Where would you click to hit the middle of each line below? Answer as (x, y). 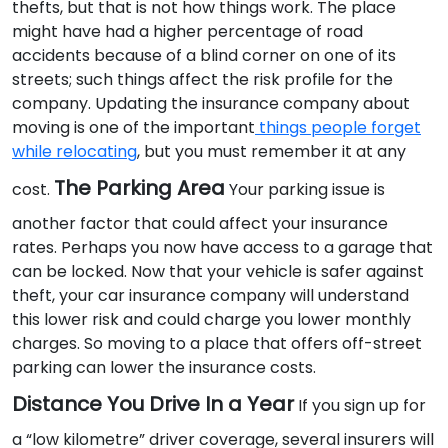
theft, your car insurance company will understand (210, 296)
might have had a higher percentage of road (187, 32)
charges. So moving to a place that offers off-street (217, 344)
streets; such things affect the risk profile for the (202, 80)
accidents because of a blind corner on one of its (204, 56)
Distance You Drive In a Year (153, 404)
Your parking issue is (305, 190)
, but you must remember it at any (271, 152)
